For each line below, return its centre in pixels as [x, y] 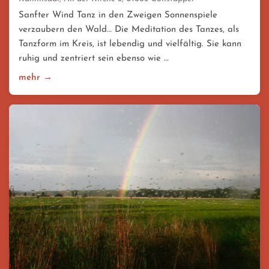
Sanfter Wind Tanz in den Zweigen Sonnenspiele [118, 15]
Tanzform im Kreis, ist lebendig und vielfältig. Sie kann [130, 44]
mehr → [35, 77]
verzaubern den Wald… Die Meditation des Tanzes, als [129, 29]
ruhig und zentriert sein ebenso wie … [94, 58]
